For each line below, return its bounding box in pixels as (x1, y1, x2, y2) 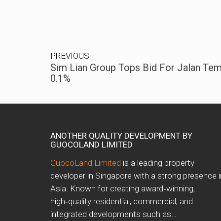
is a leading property (121, 158, 194, 168)
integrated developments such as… (50, 209, 177, 219)
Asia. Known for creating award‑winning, (50, 184, 195, 193)
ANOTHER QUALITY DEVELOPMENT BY (50, 131, 192, 141)
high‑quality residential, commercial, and (50, 196, 193, 206)
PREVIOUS (50, 51, 89, 61)
